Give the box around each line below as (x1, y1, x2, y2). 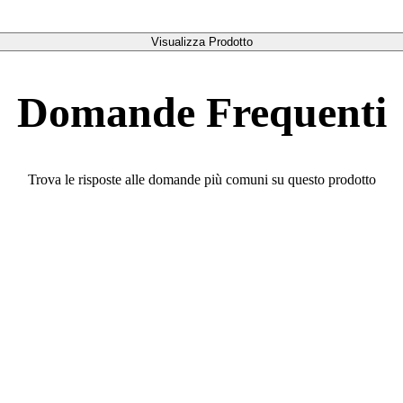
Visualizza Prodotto (150, 34, 253, 49)
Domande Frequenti (16, 87, 387, 136)
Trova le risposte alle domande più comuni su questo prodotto (27, 172, 376, 188)
